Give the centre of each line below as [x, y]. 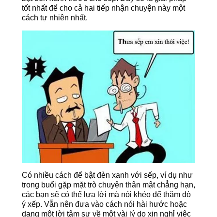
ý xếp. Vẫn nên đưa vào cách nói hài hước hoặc [104, 204]
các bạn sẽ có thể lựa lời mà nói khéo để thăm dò [106, 194]
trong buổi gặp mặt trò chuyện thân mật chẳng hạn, [108, 185]
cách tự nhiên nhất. [54, 17]
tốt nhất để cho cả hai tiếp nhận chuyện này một [103, 8]
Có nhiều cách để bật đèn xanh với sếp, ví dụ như [107, 175]
